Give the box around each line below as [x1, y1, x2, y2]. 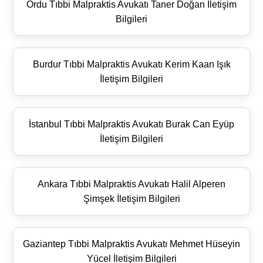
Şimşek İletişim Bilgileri [83, 193, 180, 204]
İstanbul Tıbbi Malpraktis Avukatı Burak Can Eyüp [29, 119, 234, 129]
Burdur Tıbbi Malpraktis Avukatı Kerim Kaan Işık [32, 59, 231, 69]
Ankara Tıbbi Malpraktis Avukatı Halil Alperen [38, 178, 225, 189]
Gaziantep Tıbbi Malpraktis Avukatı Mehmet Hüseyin [23, 238, 240, 249]
